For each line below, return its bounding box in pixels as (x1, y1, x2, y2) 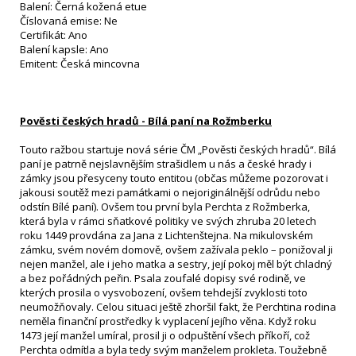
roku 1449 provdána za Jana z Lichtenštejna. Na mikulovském (20, 228, 313, 242)
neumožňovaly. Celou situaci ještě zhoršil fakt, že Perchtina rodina (20, 300, 336, 314)
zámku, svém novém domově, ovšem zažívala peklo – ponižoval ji (20, 242, 333, 257)
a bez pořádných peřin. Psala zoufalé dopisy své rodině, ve (20, 271, 306, 285)
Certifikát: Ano (20, 28, 87, 42)
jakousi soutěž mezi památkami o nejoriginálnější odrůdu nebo (20, 185, 320, 199)
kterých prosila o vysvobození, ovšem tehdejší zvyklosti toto (20, 285, 308, 300)
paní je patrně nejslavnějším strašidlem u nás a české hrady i (20, 157, 311, 171)
